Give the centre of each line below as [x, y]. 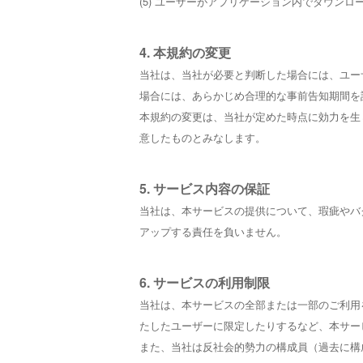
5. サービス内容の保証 [205, 188]
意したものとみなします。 [203, 137]
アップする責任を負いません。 [213, 231]
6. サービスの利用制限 [205, 282]
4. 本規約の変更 [185, 52]
